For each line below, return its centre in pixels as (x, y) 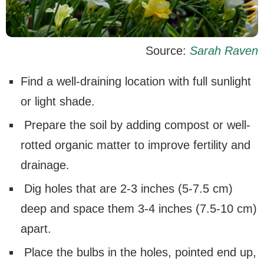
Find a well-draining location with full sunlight (136, 81)
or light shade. (58, 101)
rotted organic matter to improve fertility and (136, 145)
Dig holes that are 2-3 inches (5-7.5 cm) (127, 188)
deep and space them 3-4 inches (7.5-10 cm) (139, 208)
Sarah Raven (224, 50)
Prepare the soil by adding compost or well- (136, 125)
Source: (168, 50)
